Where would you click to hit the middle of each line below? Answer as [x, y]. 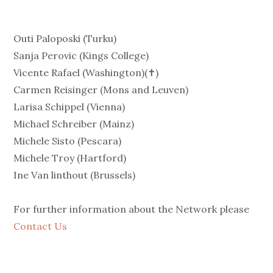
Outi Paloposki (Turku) [65, 38]
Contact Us [41, 226]
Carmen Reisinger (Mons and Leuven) [101, 90]
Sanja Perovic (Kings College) [81, 55]
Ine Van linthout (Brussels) [75, 175]
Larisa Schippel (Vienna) [69, 107]
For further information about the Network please [132, 209]
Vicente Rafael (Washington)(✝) [86, 73]
